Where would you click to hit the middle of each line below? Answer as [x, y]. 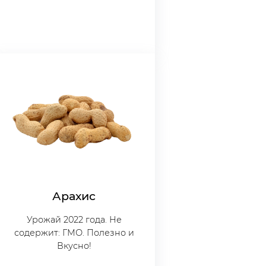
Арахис [74, 196]
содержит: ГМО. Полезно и [74, 233]
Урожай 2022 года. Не [74, 220]
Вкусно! [74, 246]
